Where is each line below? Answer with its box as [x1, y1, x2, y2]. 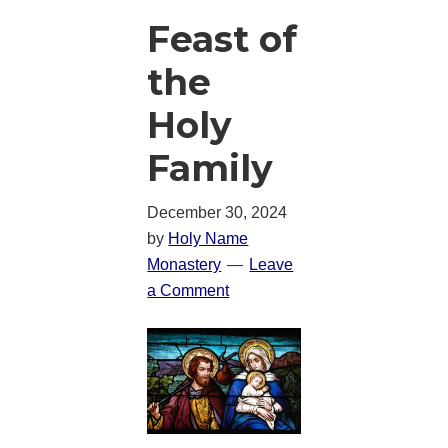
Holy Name [168, 229, 249, 247]
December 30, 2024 [147, 203, 288, 221]
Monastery [147, 255, 222, 273]
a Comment [147, 281, 230, 299]
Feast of [147, 16, 298, 61]
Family [147, 145, 274, 190]
